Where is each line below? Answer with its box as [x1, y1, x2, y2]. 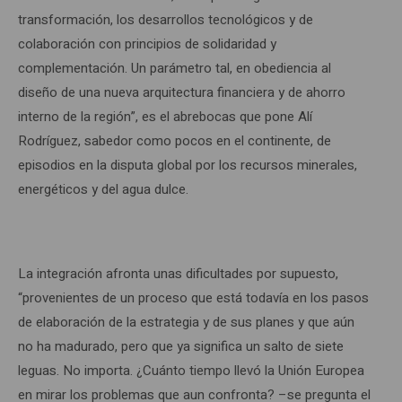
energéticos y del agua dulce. [18, 179, 188, 199]
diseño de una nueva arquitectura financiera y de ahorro [18, 82, 345, 102]
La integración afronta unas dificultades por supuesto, [18, 263, 338, 284]
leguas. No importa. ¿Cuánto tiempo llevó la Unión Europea [18, 360, 364, 380]
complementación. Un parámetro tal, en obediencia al [18, 57, 331, 78]
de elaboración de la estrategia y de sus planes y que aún [18, 311, 354, 332]
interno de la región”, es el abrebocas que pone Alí [18, 106, 312, 127]
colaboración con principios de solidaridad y [18, 33, 276, 54]
